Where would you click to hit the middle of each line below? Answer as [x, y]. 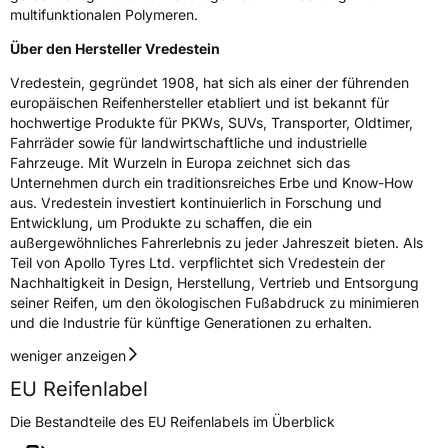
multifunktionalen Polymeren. [104, 14]
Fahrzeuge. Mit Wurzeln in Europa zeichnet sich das [180, 162]
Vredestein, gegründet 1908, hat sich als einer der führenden [209, 82]
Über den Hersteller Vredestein [115, 48]
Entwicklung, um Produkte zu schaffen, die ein [161, 222]
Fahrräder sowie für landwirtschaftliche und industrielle [188, 142]
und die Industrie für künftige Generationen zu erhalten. [191, 322]
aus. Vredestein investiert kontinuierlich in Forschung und [196, 202]
